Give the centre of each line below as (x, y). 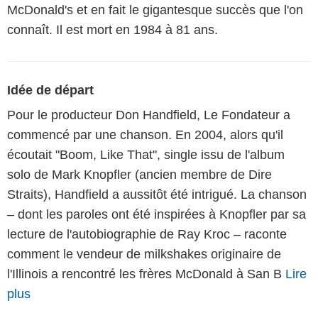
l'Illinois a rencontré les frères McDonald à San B (146, 274)
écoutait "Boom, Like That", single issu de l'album (146, 155)
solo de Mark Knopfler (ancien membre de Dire (139, 175)
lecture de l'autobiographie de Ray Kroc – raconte (147, 235)
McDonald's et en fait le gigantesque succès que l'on (155, 10)
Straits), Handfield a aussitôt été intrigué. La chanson (157, 195)
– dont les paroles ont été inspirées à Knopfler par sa (157, 215)
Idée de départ (50, 91)
